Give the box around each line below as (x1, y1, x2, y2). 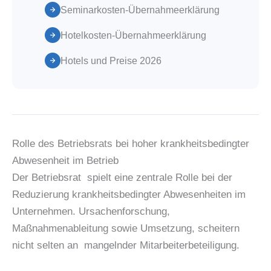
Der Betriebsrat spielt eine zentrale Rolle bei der (12, 172, 232, 184)
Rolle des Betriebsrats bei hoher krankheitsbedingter (12, 138, 249, 150)
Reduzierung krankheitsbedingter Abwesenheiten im (12, 189, 246, 201)
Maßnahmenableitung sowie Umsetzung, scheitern (12, 223, 240, 235)
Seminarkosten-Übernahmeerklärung (60, 4, 220, 15)
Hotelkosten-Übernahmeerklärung (60, 29, 206, 41)
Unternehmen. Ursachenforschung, (12, 206, 170, 218)
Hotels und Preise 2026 (60, 54, 162, 66)
